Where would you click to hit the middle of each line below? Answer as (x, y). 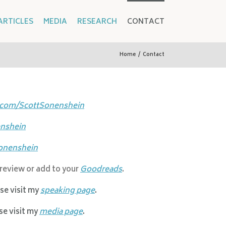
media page (61, 212)
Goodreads (101, 170)
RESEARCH (97, 22)
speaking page (68, 191)
